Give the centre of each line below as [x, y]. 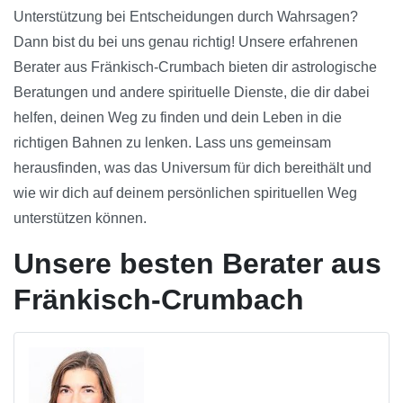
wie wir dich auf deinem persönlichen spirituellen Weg [185, 193]
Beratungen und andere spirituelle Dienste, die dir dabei [192, 93]
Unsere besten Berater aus [197, 264]
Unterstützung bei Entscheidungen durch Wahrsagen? [186, 17]
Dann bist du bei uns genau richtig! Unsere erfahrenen [186, 42]
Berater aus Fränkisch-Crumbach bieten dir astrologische [195, 67]
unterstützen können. [80, 219]
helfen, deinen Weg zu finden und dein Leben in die [178, 118]
